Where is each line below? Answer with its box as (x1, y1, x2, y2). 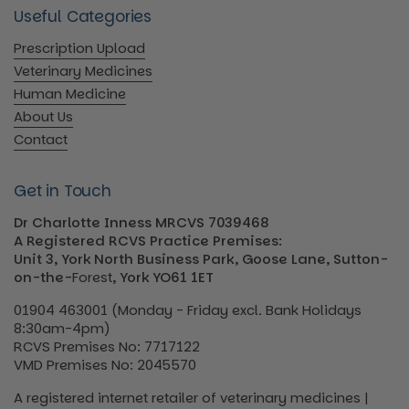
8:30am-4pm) (14, 318, 110, 338)
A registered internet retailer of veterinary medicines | (14, 387, 369, 407)
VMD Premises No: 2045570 (14, 354, 196, 374)
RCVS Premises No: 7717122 (14, 336, 200, 356)
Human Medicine (14, 83, 126, 103)
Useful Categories (14, 5, 152, 27)
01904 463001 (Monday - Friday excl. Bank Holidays (14, 299, 362, 320)
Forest (72, 267, 112, 287)
